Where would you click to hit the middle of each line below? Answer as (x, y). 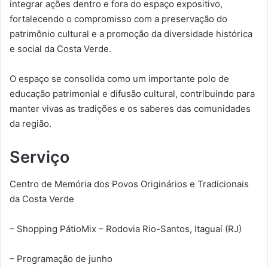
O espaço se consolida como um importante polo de (119, 79)
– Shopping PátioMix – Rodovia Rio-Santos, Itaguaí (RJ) (126, 229)
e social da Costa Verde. (60, 49)
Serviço (39, 157)
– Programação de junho (61, 258)
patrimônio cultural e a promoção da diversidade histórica (131, 34)
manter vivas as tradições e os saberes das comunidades (130, 109)
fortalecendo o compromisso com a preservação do (118, 19)
